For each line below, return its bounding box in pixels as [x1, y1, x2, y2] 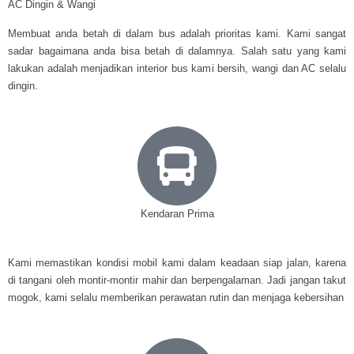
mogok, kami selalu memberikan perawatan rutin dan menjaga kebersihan [8, 291, 344, 303]
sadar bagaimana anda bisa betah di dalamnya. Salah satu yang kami [8, 44, 346, 57]
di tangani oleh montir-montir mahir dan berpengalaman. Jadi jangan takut [8, 273, 346, 286]
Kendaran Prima [140, 207, 214, 220]
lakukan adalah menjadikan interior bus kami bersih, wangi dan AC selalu [8, 62, 346, 74]
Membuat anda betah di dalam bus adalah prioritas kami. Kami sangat [8, 27, 346, 40]
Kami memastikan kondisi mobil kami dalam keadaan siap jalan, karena [8, 256, 346, 269]
